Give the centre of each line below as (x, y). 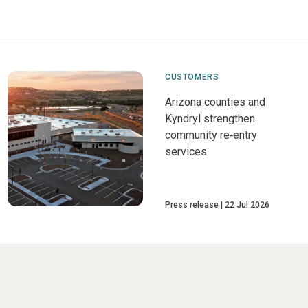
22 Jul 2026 (247, 205)
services (186, 151)
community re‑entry (211, 135)
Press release (191, 205)
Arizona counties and (215, 102)
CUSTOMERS (192, 77)
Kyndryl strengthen (210, 118)
